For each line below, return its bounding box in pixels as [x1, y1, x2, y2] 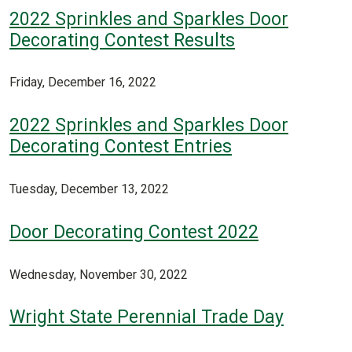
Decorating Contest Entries [9, 136, 232, 158]
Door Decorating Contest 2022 [9, 221, 258, 243]
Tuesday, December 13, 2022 [9, 181, 169, 197]
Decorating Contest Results [9, 29, 235, 51]
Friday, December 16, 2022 [9, 75, 156, 90]
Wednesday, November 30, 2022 [9, 266, 188, 282]
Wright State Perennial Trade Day [9, 306, 284, 328]
